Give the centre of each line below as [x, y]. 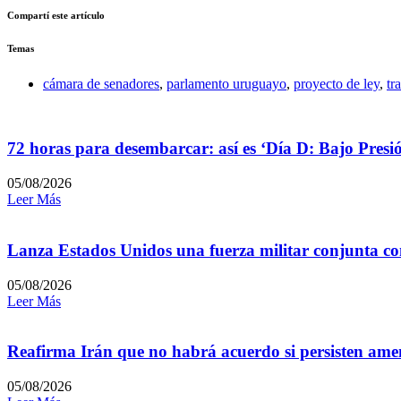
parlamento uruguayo [226, 83]
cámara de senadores [101, 83]
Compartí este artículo [56, 15]
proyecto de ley [337, 83]
